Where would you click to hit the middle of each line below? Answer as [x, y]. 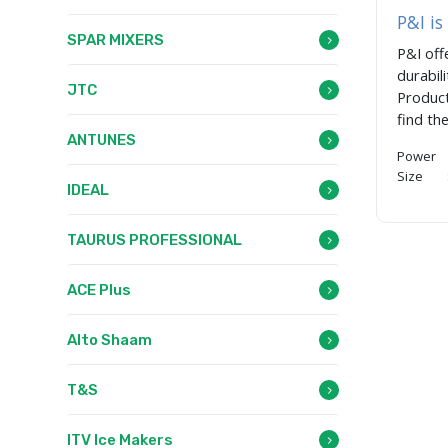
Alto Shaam [109, 340]
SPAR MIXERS [115, 40]
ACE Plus [99, 290]
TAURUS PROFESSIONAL [154, 240]
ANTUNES [101, 140]
